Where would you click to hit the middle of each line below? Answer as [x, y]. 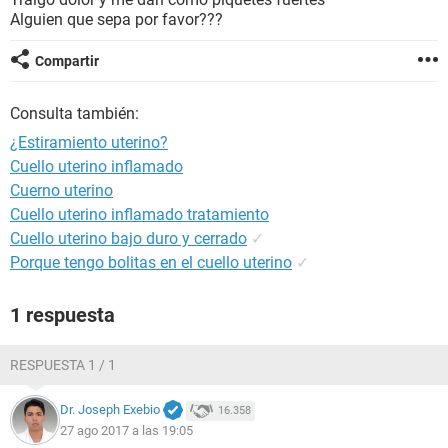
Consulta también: [74, 113]
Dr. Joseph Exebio [110, 410]
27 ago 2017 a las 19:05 [126, 430]
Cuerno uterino [61, 190]
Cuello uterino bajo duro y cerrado [128, 238]
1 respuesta [62, 315]
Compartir [67, 61]
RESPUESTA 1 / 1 [63, 365]
